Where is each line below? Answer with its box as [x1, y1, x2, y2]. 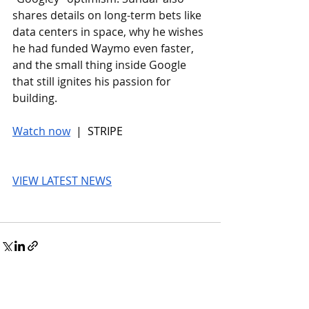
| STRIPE [73, 123, 123, 139]
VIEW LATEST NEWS [12, 173, 112, 189]
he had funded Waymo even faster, [12, 41, 197, 57]
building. [12, 90, 57, 106]
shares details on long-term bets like [12, 8, 204, 23]
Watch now [12, 123, 70, 139]
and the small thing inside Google [12, 57, 189, 73]
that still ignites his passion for [12, 74, 174, 90]
